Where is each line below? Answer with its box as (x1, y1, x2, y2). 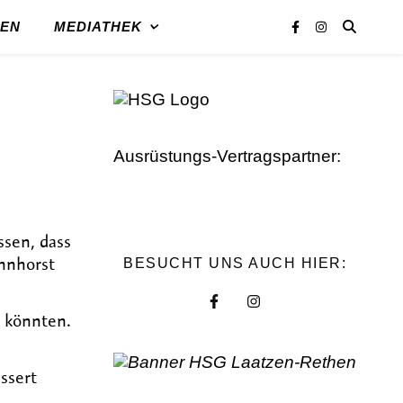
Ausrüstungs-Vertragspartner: (113, 147, 341, 166)
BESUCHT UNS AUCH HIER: (123, 255, 346, 271)
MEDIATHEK (53, 19, 142, 34)
